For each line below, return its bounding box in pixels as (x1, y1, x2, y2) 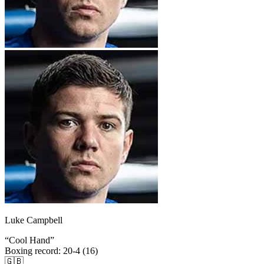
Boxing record (5, 246, 58, 256)
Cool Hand (9, 235, 50, 246)
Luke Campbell (5, 215, 62, 226)
